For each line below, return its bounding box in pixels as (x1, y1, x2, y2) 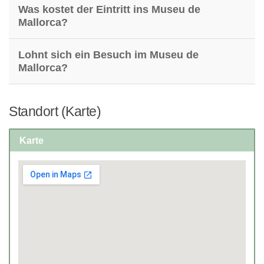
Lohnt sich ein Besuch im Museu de (18, 48, 199, 61)
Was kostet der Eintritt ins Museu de (18, 3, 200, 15)
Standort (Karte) (9, 103, 101, 119)
